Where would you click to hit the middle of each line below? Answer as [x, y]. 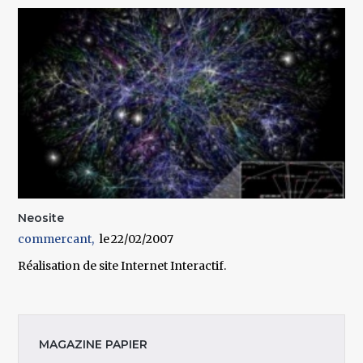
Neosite [41, 218]
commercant [55, 239]
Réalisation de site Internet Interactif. [122, 265]
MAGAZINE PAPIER [94, 344]
